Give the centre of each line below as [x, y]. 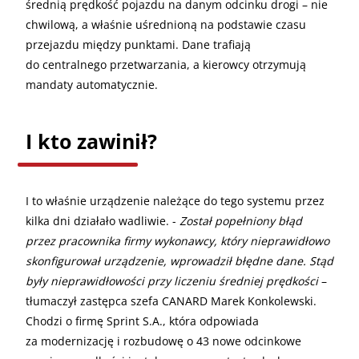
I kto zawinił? [91, 141]
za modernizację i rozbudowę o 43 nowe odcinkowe [163, 341]
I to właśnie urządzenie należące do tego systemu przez [175, 200]
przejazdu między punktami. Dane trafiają [138, 44]
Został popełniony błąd [241, 220]
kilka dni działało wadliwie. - [103, 220]
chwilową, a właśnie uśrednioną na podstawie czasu [166, 24]
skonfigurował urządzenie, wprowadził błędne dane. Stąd [179, 260]
